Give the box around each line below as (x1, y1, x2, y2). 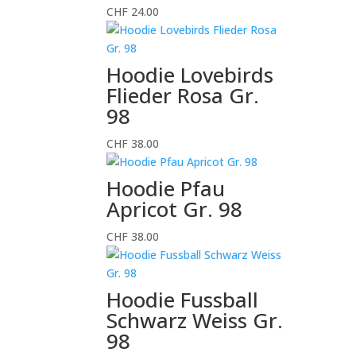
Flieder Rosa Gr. (106, 81, 260, 110)
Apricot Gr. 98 (106, 195, 243, 223)
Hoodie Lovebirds (106, 60, 274, 89)
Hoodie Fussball (106, 285, 259, 314)
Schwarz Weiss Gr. (106, 306, 284, 335)
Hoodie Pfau (106, 174, 226, 203)
